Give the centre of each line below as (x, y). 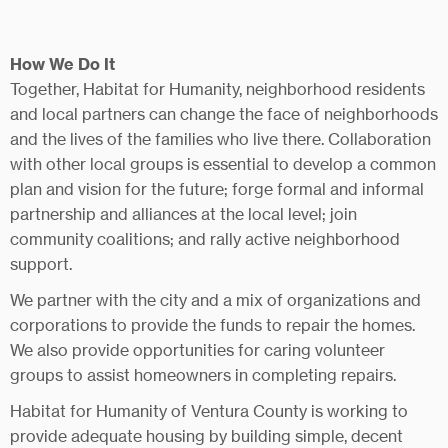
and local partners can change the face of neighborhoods (224, 114)
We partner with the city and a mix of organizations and (215, 300)
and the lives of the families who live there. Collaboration (220, 139)
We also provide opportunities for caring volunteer (197, 350)
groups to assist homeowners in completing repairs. (203, 375)
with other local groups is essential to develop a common (223, 164)
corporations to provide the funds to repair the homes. (212, 325)
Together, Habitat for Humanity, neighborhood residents (217, 89)
